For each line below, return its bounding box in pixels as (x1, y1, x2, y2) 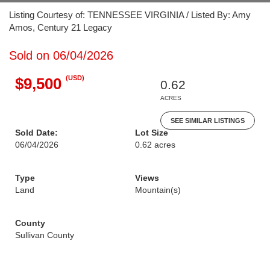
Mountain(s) (135, 185, 181, 195)
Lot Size (135, 128, 168, 137)
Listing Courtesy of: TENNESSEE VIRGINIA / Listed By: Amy (9, 10, 251, 20)
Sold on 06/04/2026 (9, 49, 113, 62)
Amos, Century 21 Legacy (9, 22, 112, 33)
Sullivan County (15, 230, 74, 240)
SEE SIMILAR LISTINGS (171, 117, 245, 124)
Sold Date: (15, 128, 58, 137)
